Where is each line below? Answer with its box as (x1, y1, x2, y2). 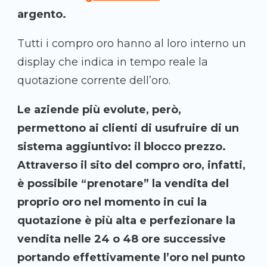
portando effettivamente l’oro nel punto (17, 251, 245, 265)
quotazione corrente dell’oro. (17, 74, 170, 88)
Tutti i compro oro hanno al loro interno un (17, 37, 246, 51)
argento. (17, 8, 66, 21)
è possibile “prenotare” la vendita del (17, 177, 229, 191)
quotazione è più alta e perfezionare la (17, 214, 235, 228)
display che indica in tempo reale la (17, 55, 208, 69)
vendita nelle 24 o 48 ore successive (17, 232, 226, 246)
